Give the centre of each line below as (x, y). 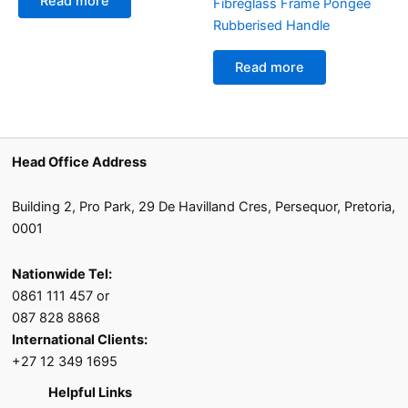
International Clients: (80, 339)
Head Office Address (80, 162)
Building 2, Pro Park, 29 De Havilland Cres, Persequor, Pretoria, (204, 207)
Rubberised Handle (271, 26)
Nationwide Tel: (62, 274)
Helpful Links (91, 392)
